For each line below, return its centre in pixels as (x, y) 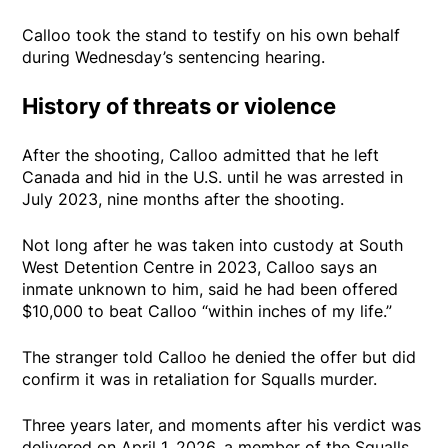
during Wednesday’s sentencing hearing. (174, 57)
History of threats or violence (179, 106)
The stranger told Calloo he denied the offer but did (219, 357)
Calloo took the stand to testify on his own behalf (211, 35)
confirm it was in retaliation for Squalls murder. (200, 379)
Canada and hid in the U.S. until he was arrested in (213, 177)
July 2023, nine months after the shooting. (183, 199)
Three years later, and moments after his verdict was (222, 425)
